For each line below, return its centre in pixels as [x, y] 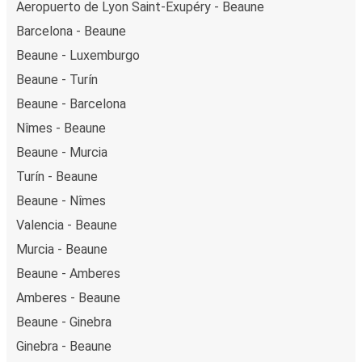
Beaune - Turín [57, 79]
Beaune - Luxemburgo [78, 55]
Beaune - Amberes [68, 273]
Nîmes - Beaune [61, 128]
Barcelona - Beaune [71, 31]
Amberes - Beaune [68, 297]
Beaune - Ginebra [64, 322]
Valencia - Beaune [67, 225]
